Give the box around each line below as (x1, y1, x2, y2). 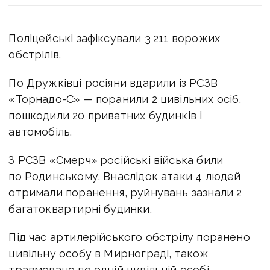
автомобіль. (8, 125, 72, 138)
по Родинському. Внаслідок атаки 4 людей (8, 169, 241, 183)
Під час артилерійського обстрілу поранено (8, 230, 250, 243)
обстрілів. (8, 48, 61, 61)
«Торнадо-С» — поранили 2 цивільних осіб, (8, 92, 242, 105)
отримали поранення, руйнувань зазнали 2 (8, 186, 242, 199)
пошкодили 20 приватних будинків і (8, 108, 202, 122)
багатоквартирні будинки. (8, 202, 152, 215)
